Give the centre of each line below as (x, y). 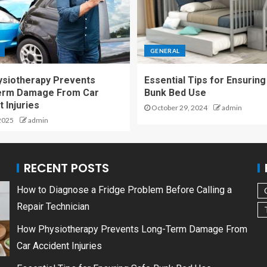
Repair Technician (53, 207)
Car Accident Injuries (59, 246)
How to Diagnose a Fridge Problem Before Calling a (124, 190)
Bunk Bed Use (175, 93)
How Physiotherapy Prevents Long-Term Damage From (132, 229)
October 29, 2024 (179, 108)
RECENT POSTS (66, 168)
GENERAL (165, 51)
